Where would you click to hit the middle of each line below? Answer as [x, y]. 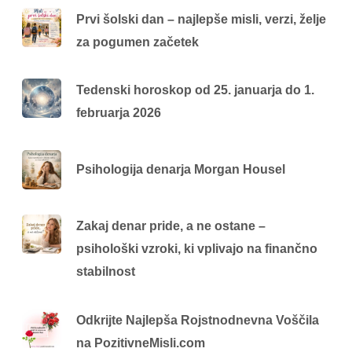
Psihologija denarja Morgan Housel [181, 170]
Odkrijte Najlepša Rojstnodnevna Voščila [198, 320]
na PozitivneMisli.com [141, 343]
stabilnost [106, 272]
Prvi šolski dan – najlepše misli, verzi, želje [202, 19]
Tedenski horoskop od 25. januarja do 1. [196, 90]
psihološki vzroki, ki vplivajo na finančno [197, 249]
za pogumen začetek [138, 42]
